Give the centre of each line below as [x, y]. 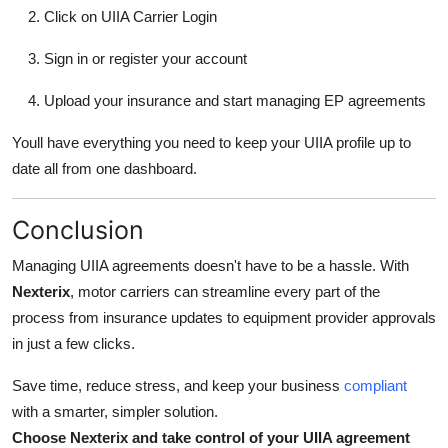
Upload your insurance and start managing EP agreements [235, 101]
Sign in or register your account [145, 59]
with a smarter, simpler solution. [115, 412]
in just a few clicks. [73, 344]
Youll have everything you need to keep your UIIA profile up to [211, 143]
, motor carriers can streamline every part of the [225, 292]
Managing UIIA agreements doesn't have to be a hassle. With [210, 266]
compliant [375, 386]
